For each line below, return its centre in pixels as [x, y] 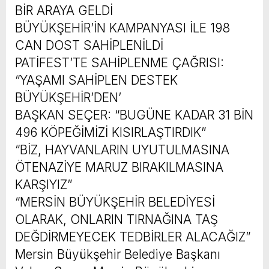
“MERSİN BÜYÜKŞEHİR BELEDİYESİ [115, 202]
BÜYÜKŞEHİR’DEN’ [68, 97]
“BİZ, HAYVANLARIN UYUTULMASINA [122, 150]
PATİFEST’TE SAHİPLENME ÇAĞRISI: [119, 62]
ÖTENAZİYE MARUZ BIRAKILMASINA [119, 167]
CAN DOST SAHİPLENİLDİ [89, 45]
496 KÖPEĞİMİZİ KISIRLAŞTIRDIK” [110, 132]
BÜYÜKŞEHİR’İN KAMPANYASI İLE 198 [122, 28]
